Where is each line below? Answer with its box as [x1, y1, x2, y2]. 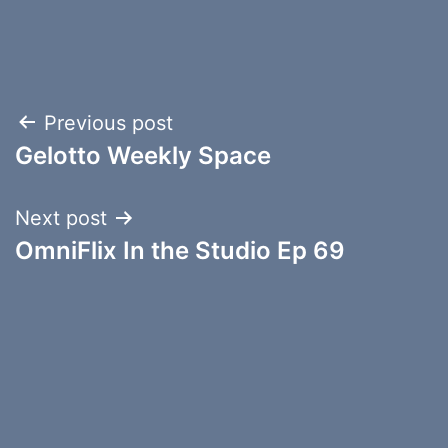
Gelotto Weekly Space [15, 140, 271, 170]
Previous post [44, 110, 173, 135]
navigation [14, 151, 189, 196]
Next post [15, 205, 107, 230]
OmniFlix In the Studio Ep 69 [15, 235, 345, 265]
